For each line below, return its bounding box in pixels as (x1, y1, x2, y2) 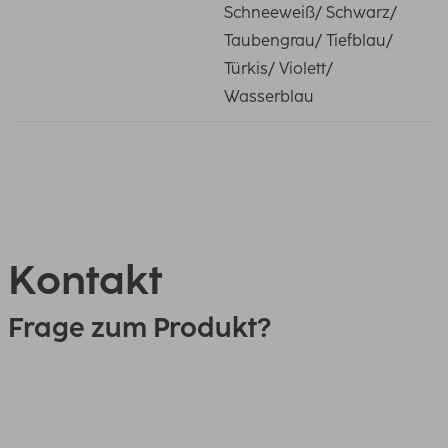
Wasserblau (224, 87, 314, 106)
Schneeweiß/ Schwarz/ (224, 3, 397, 22)
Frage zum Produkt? (8, 311, 271, 344)
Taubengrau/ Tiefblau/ (224, 31, 393, 50)
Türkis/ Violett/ (224, 59, 333, 78)
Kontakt (8, 256, 162, 304)
